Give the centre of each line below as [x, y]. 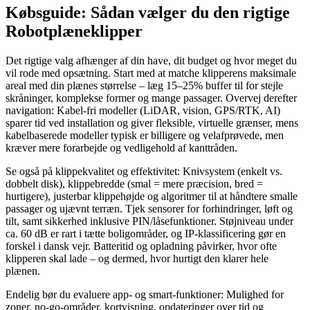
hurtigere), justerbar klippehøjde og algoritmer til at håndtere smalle [152, 197]
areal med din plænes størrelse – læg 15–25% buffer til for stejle [144, 86]
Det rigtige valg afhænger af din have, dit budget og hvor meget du [151, 61]
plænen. [23, 271]
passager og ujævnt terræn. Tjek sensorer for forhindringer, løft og [149, 209]
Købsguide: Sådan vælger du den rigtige [148, 13]
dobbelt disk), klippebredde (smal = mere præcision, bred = [134, 184]
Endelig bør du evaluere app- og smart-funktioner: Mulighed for [145, 295]
